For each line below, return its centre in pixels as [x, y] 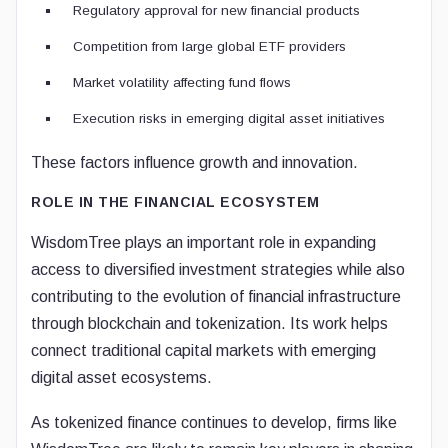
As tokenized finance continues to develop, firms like [214, 422]
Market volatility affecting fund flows [182, 82]
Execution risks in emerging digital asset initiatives [229, 118]
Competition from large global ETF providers [209, 46]
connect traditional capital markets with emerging [203, 350]
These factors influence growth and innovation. [194, 162]
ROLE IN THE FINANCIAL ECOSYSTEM [175, 202]
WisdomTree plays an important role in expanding [203, 242]
